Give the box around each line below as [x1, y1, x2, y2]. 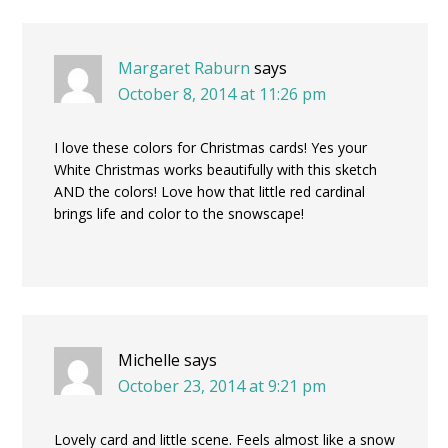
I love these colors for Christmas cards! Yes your [54, 137, 367, 157]
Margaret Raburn [118, 56, 250, 79]
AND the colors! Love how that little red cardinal [54, 181, 365, 201]
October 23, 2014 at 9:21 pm [118, 374, 326, 397]
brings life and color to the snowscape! [54, 203, 304, 223]
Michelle [118, 348, 180, 371]
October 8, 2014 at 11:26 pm [118, 82, 326, 105]
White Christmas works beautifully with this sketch [54, 159, 377, 179]
